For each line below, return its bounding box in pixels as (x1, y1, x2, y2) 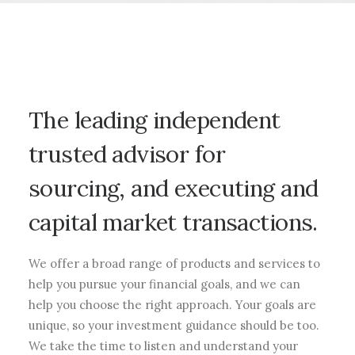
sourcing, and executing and (29, 174, 319, 203)
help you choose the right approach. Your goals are (29, 297, 316, 312)
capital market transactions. (29, 208, 318, 237)
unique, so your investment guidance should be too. (29, 318, 319, 333)
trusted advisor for (29, 139, 225, 169)
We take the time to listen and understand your (29, 338, 298, 353)
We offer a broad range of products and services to (29, 256, 320, 271)
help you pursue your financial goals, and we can (29, 277, 300, 292)
